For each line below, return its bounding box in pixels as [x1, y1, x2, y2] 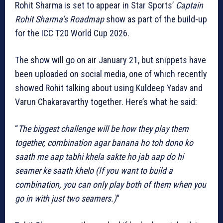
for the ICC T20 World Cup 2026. [15, 27, 129, 38]
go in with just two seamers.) [15, 193, 116, 204]
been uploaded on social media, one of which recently [15, 68, 207, 79]
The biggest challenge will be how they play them [18, 123, 189, 134]
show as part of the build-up [104, 13, 207, 24]
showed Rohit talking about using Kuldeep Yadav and [15, 82, 203, 93]
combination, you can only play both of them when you [15, 179, 206, 190]
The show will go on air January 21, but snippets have [15, 54, 206, 65]
